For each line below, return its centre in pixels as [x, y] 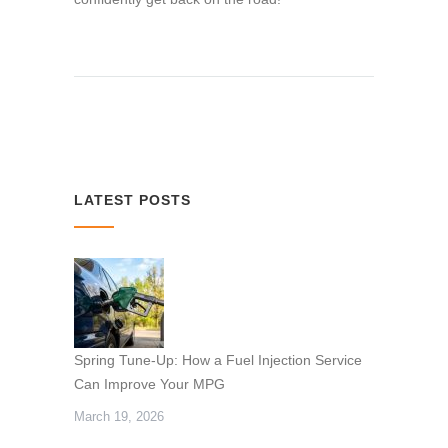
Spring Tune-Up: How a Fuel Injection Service [218, 359]
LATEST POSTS [132, 199]
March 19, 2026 [119, 416]
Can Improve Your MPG [149, 383]
